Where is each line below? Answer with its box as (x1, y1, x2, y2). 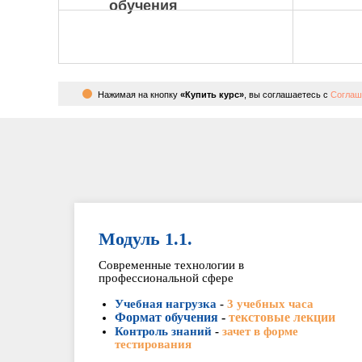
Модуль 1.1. (99, 229, 192, 249)
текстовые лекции (229, 310, 335, 324)
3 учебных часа (227, 297, 314, 310)
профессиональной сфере (99, 271, 234, 284)
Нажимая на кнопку (98, 90, 180, 99)
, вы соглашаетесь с (244, 90, 330, 99)
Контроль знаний (115, 325, 212, 338)
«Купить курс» (180, 90, 244, 99)
